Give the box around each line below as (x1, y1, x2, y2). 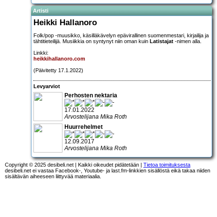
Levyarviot (33, 83, 60, 90)
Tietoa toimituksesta (143, 161, 190, 168)
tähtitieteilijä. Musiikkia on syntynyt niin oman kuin (33, 38, 150, 44)
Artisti (33, 7, 48, 14)
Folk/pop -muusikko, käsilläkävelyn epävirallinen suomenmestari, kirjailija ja (33, 32, 209, 38)
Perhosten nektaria (64, 92, 117, 99)
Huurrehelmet (64, 123, 103, 130)
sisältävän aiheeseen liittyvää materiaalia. (5, 173, 101, 179)
